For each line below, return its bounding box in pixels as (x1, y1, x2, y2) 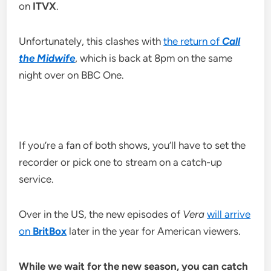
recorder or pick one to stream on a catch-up (19, 156, 223, 169)
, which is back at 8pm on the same (75, 52, 233, 65)
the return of (163, 35, 223, 48)
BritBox (33, 225, 67, 238)
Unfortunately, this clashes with (19, 35, 164, 48)
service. (19, 173, 54, 186)
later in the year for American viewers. (67, 225, 241, 238)
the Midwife (19, 52, 76, 65)
